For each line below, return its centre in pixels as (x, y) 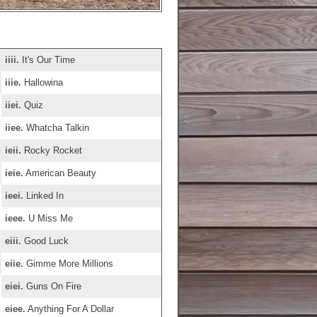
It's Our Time (47, 60)
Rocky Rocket (51, 150)
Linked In (43, 196)
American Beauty (59, 173)
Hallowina (42, 82)
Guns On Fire (52, 286)
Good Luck (45, 241)
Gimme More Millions (68, 264)
